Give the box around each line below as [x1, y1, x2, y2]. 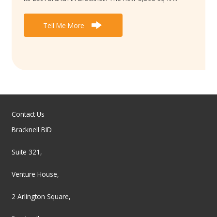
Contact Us [12, 109, 45, 119]
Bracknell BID [12, 125, 52, 135]
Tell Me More [43, 21, 84, 31]
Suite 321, [12, 147, 42, 157]
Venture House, [12, 170, 59, 179]
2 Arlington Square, [12, 192, 71, 201]
